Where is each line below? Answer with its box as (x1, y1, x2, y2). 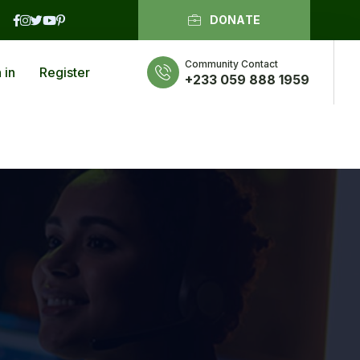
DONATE (209, 13, 261, 27)
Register (39, 64, 90, 80)
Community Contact (185, 57, 278, 70)
